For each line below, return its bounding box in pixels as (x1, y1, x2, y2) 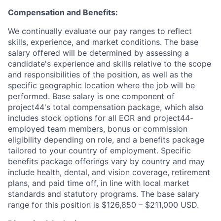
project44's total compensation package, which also (8, 102, 204, 112)
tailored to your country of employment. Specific (8, 146, 191, 155)
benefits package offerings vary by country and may (8, 156, 205, 166)
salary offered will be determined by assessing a (8, 48, 189, 58)
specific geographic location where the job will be (8, 80, 195, 90)
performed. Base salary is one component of (8, 91, 175, 101)
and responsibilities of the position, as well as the (8, 70, 192, 79)
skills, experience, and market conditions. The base (8, 37, 198, 47)
